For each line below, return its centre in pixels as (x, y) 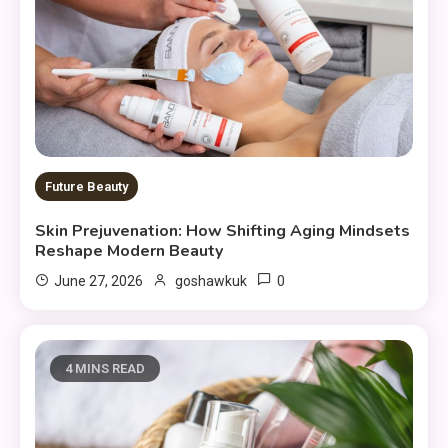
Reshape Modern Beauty (129, 250)
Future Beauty (87, 186)
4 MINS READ (105, 368)
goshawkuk (211, 280)
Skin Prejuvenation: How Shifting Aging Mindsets (223, 230)
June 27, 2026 (99, 280)
